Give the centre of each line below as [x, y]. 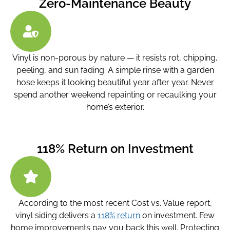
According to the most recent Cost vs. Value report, [115, 203]
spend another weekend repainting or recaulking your [115, 95]
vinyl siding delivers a [56, 215]
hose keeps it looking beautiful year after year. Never [115, 83]
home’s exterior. [115, 107]
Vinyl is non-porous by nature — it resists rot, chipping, [115, 58]
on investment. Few [177, 215]
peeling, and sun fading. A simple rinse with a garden [115, 70]
